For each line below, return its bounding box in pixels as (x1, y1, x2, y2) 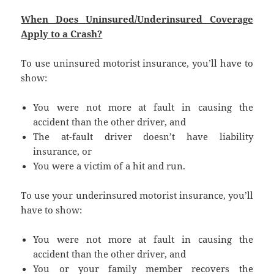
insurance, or (33, 145, 92, 158)
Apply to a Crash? (21, 28, 103, 40)
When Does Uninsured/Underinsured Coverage (21, 13, 253, 26)
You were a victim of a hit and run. (33, 160, 186, 172)
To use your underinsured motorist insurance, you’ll (21, 189, 253, 202)
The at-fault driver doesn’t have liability (33, 130, 253, 143)
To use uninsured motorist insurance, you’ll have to (21, 57, 253, 70)
